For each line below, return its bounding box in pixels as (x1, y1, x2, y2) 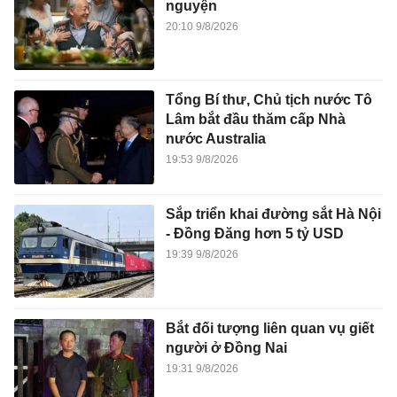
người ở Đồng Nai (165, 339, 287, 355)
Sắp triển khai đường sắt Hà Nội (165, 206, 381, 222)
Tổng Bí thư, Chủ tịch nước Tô (165, 92, 372, 108)
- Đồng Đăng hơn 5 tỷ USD (165, 226, 344, 242)
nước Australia (165, 131, 266, 147)
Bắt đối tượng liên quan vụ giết (165, 320, 374, 336)
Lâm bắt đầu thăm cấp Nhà (165, 112, 346, 128)
